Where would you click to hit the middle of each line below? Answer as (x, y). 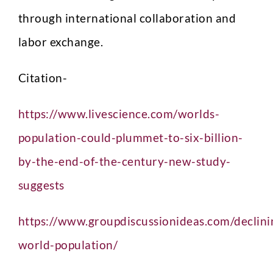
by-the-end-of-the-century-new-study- (124, 161)
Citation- (43, 78)
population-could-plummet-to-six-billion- (130, 137)
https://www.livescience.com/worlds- (119, 114)
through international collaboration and (127, 18)
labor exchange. (61, 42)
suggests (41, 185)
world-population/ (68, 245)
